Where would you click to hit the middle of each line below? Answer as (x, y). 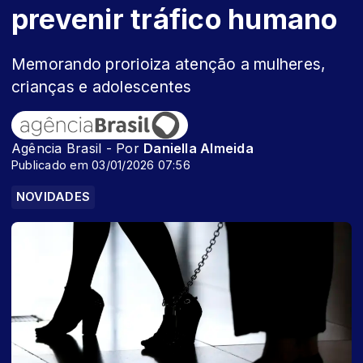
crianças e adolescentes (102, 87)
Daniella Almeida (199, 148)
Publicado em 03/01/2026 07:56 (101, 165)
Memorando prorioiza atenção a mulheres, (169, 64)
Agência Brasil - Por (78, 148)
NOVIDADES (53, 197)
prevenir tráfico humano (175, 19)
